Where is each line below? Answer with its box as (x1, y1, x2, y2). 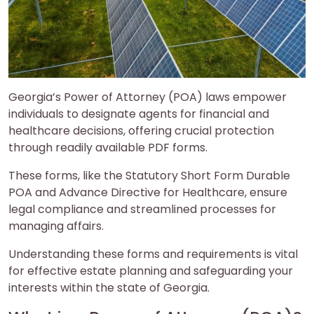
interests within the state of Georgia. (8, 279, 210, 296)
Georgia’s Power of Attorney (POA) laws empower (8, 88, 287, 105)
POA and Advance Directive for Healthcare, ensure (8, 184, 287, 200)
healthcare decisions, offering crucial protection (8, 122, 274, 139)
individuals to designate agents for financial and (8, 105, 269, 122)
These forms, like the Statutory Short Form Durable (8, 167, 290, 184)
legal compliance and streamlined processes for (8, 200, 276, 217)
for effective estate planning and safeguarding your (8, 262, 293, 279)
